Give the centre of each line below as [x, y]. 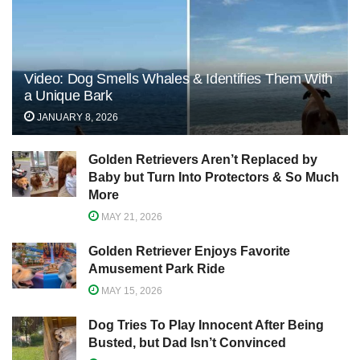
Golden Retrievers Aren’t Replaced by [203, 159]
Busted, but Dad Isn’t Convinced [187, 342]
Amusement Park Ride [157, 268]
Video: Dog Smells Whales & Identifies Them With [178, 78]
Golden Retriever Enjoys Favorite [189, 251]
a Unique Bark [68, 95]
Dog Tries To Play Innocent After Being [206, 325]
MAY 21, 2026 [131, 217]
